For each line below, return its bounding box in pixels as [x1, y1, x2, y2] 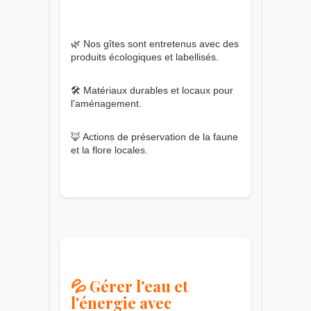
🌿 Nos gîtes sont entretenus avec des [71, 37, 239, 49]
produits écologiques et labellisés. [71, 51, 219, 62]
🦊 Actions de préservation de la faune [71, 131, 238, 142]
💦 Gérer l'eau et [71, 275, 188, 296]
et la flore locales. [71, 144, 148, 155]
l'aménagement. [71, 97, 142, 109]
